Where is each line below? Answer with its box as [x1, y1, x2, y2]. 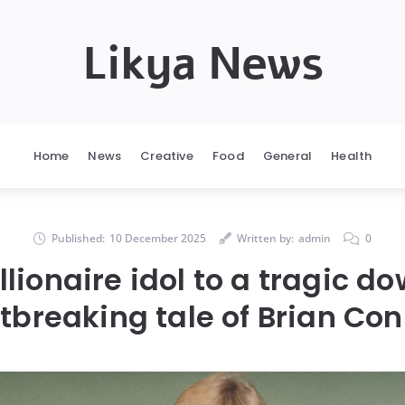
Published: [52, 231, 105, 246]
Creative [140, 147, 193, 165]
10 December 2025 [109, 231, 206, 246]
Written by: [237, 231, 294, 246]
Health [331, 147, 372, 165]
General [262, 147, 313, 165]
